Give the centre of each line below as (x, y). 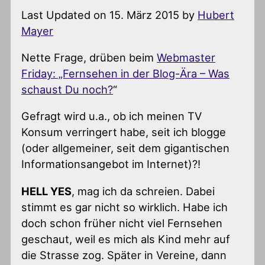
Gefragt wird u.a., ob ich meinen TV (112, 116)
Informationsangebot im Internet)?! (111, 164)
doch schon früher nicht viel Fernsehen (122, 223)
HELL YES (47, 191)
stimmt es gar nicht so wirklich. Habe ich (125, 207)
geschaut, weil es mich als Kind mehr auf (126, 239)
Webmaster (186, 58)
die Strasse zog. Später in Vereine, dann (124, 255)
